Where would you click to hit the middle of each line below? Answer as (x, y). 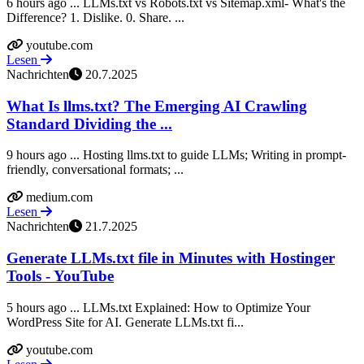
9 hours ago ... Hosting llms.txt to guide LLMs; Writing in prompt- (176, 155)
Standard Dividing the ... (89, 123)
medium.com (59, 197)
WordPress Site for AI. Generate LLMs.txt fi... (125, 322)
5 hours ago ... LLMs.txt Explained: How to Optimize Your (158, 307)
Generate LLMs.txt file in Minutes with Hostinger (171, 258)
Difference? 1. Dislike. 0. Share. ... (95, 17)
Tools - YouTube (60, 276)
